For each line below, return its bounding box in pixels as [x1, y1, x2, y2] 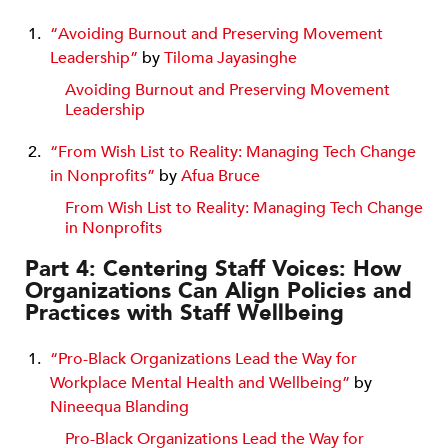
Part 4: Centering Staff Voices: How [25, 253, 401, 284]
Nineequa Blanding [50, 395, 189, 418]
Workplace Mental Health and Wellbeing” [50, 371, 350, 394]
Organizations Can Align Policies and [25, 275, 412, 306]
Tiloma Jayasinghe [164, 46, 297, 69]
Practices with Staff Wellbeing [25, 297, 344, 328]
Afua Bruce [181, 164, 260, 187]
